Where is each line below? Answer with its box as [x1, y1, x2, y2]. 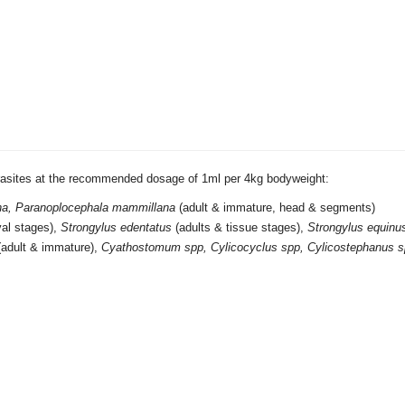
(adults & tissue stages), [172, 221, 307, 234]
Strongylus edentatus [61, 221, 172, 234]
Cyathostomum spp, [101, 240, 207, 254]
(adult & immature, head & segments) [175, 201, 375, 214]
